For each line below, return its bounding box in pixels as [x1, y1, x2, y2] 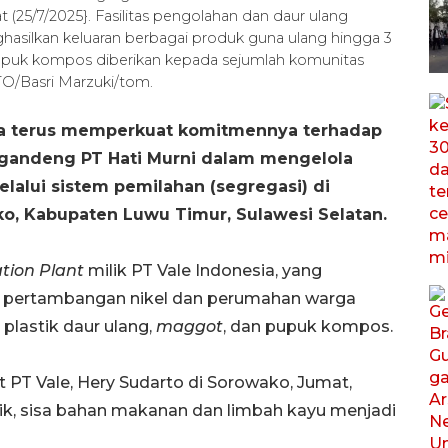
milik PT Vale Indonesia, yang [84, 260, 322, 280]
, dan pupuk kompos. [223, 316, 393, 336]
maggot [156, 316, 223, 336]
